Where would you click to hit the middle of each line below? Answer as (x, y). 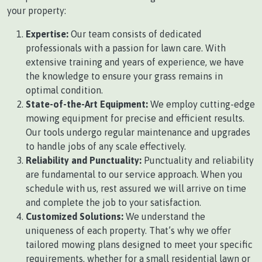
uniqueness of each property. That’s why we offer (128, 231)
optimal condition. (64, 90)
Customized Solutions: (75, 217)
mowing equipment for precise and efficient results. (135, 118)
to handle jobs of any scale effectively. (106, 146)
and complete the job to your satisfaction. (113, 203)
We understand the (164, 217)
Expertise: (47, 34)
